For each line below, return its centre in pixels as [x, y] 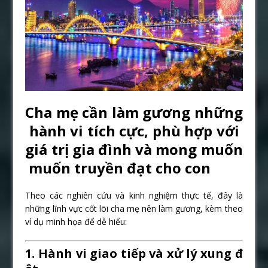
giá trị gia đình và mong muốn [134, 149]
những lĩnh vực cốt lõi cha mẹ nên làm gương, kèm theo [134, 208]
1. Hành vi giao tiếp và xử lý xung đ [134, 253]
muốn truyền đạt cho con [118, 167]
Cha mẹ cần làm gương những [134, 112]
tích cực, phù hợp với [165, 130]
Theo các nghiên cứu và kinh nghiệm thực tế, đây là [134, 195]
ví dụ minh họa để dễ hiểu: [76, 221]
